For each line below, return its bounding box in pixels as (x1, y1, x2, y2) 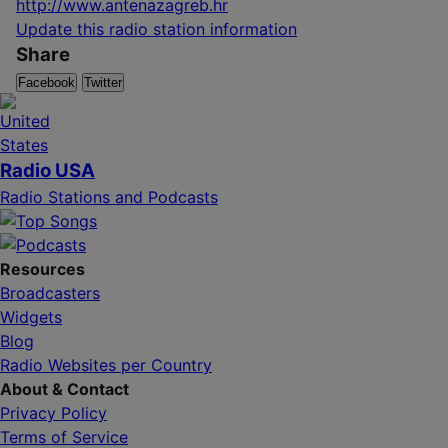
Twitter (84, 74, 122, 90)
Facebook (18, 74, 75, 90)
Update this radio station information (16, 18, 297, 39)
